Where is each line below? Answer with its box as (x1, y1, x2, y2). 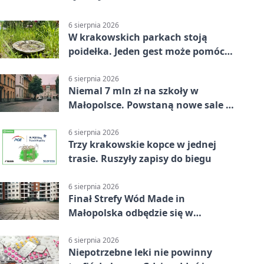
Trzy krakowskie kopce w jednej (68, 138, 216, 151)
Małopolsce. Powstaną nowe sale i (68, 98, 229, 112)
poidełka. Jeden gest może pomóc (68, 45, 225, 58)
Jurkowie (68, 220, 110, 233)
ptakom (68, 59, 105, 72)
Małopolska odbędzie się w (68, 206, 193, 219)
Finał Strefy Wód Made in (68, 192, 185, 205)
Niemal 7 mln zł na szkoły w (68, 84, 199, 98)
